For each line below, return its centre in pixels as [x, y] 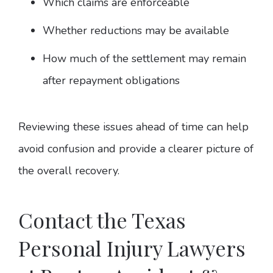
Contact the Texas [102, 220]
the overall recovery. [69, 171]
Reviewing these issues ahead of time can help [133, 127]
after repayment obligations [111, 81]
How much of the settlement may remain [144, 59]
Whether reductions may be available [136, 31]
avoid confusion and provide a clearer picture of [136, 149]
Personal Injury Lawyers [132, 248]
